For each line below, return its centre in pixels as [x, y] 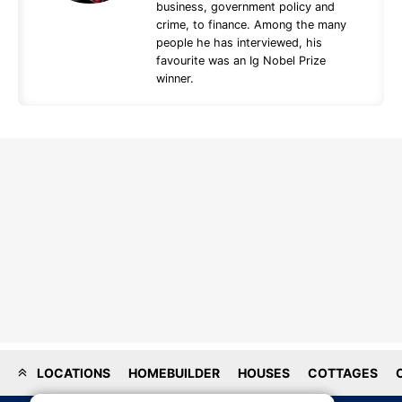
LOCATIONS [72, 373]
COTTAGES [343, 373]
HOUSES [264, 373]
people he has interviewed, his [239, 43]
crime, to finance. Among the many [251, 25]
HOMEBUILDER [174, 373]
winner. [175, 79]
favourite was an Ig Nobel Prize [241, 61]
